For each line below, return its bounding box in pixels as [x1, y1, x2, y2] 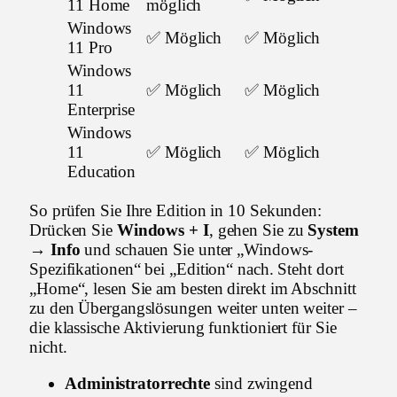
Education [67, 162, 136, 182]
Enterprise [67, 100, 136, 120]
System [307, 221, 359, 240]
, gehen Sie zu [208, 221, 308, 240]
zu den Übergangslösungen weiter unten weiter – [29, 299, 357, 318]
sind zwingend [210, 374, 313, 393]
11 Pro [67, 38, 113, 58]
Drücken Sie [29, 221, 117, 240]
